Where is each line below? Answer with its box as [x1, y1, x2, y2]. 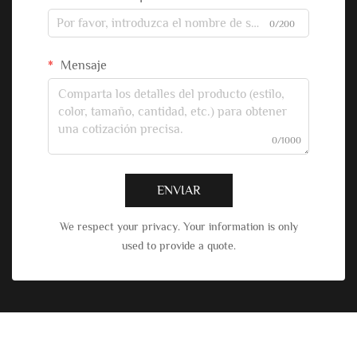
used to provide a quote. [121, 239, 236, 253]
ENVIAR [156, 183, 201, 198]
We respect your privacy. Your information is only [59, 220, 298, 233]
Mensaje [57, 58, 107, 73]
